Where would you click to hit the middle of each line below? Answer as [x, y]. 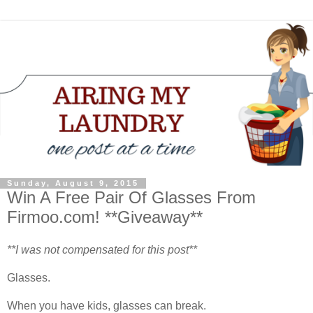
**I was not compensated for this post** [102, 250]
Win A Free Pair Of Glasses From [131, 197]
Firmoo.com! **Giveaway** [105, 217]
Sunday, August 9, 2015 [73, 183]
